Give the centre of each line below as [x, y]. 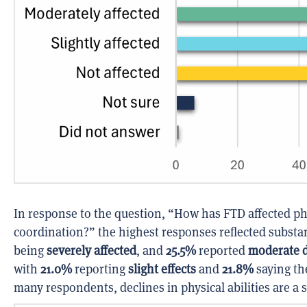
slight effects [162, 269]
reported [222, 251]
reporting [100, 269]
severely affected [91, 251]
